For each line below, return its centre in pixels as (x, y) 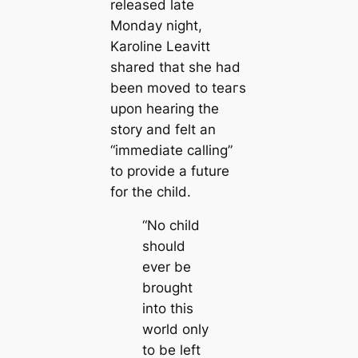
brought (167, 288)
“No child (171, 226)
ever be (166, 267)
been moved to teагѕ (178, 88)
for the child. (150, 191)
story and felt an (163, 129)
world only (175, 330)
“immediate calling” (171, 150)
